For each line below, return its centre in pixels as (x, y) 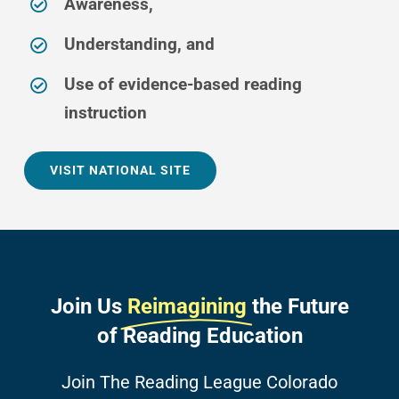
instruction (106, 113)
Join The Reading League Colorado (199, 383)
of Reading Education (199, 336)
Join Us (86, 307)
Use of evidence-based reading (183, 85)
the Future (300, 307)
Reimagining (187, 307)
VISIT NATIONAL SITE (120, 170)
